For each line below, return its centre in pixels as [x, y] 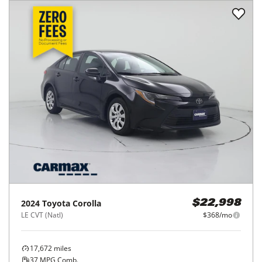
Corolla [87, 203]
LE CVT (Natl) [42, 215]
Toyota [56, 203]
